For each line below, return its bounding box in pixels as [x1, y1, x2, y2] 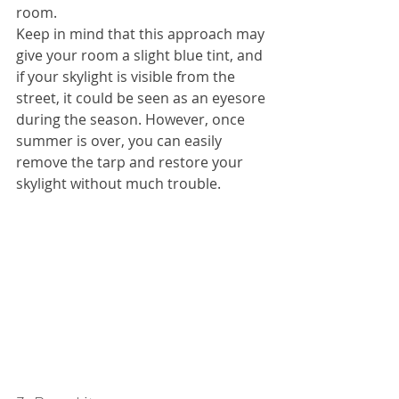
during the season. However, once [16, 110, 248, 130]
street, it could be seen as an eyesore [16, 88, 269, 109]
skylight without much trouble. [16, 174, 221, 194]
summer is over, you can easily [16, 131, 225, 151]
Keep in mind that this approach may [16, 24, 268, 45]
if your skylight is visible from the [16, 67, 239, 87]
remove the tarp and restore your [16, 152, 247, 173]
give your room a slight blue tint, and [16, 45, 266, 66]
